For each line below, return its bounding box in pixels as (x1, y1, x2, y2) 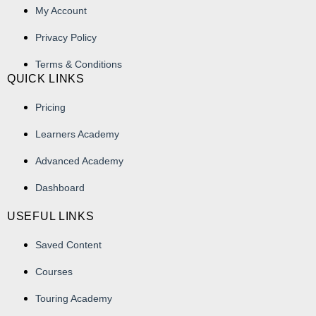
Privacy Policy (35, 31, 97, 43)
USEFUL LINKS (7, 209, 95, 222)
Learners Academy (35, 128, 119, 140)
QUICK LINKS (7, 72, 85, 85)
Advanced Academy (35, 154, 123, 166)
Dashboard (35, 181, 85, 193)
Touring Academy (35, 292, 112, 304)
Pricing (35, 101, 66, 113)
